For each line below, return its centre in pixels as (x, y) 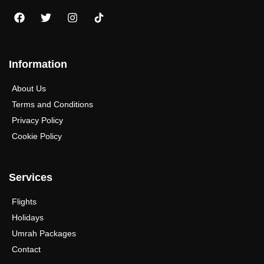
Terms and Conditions (52, 104)
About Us (29, 88)
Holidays (28, 217)
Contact (26, 249)
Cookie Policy (37, 136)
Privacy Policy (37, 120)
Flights (24, 201)
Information (38, 64)
